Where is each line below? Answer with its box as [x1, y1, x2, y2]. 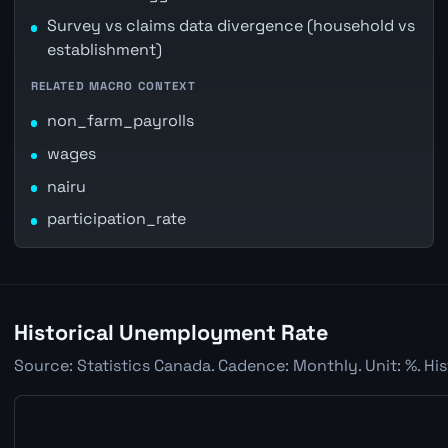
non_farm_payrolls [46, 110, 194, 131]
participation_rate [46, 208, 186, 230]
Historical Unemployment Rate [13, 318, 328, 346]
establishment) [46, 39, 162, 61]
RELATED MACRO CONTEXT [30, 79, 196, 94]
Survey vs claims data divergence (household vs [46, 15, 415, 37]
